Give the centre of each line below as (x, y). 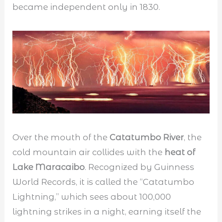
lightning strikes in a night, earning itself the (107, 212)
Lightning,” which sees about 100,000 (92, 197)
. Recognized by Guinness (140, 167)
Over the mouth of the (61, 138)
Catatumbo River (147, 138)
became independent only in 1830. (86, 7)
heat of (180, 152)
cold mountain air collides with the (89, 152)
